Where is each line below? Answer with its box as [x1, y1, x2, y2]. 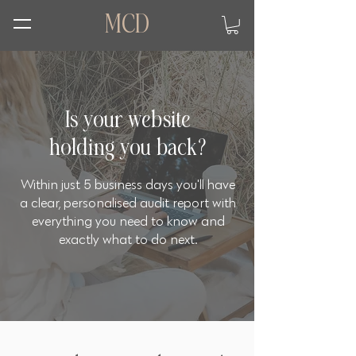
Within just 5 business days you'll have [21, 176, 235, 192]
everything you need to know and [31, 212, 225, 229]
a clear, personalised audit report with [20, 194, 236, 211]
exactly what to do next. [58, 230, 198, 247]
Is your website [64, 104, 191, 133]
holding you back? [48, 132, 207, 161]
